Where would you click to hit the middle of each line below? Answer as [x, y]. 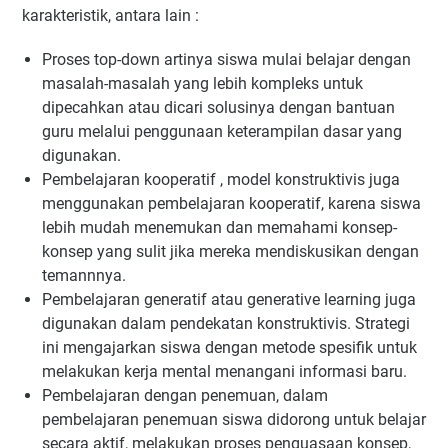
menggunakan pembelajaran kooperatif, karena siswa [231, 204]
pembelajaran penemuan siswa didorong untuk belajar [234, 420]
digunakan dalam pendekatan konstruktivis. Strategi [226, 324]
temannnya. [84, 276]
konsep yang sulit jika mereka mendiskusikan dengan [230, 252]
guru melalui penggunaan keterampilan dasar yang [222, 132]
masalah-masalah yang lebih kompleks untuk [202, 84]
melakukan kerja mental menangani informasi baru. [224, 372]
